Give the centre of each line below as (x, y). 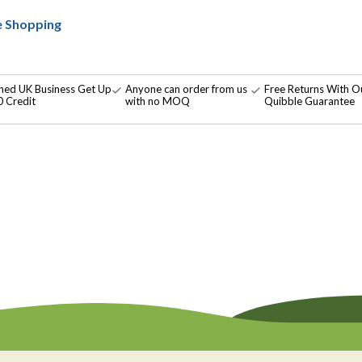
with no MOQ (157, 101)
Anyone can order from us (186, 88)
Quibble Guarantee (309, 101)
